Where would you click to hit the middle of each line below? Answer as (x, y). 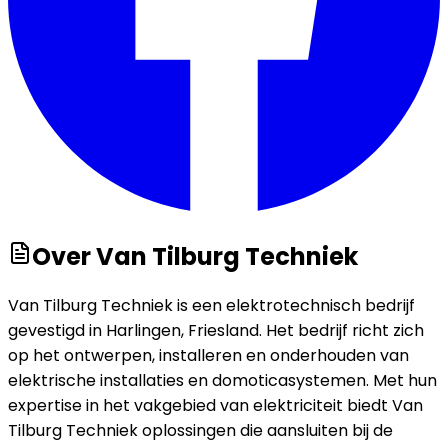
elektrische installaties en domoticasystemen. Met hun (222, 381)
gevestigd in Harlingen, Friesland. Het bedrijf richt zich (216, 331)
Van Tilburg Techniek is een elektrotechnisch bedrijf (211, 306)
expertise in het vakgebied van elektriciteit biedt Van (215, 406)
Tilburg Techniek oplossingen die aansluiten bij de (200, 431)
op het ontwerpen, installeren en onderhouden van (208, 356)
